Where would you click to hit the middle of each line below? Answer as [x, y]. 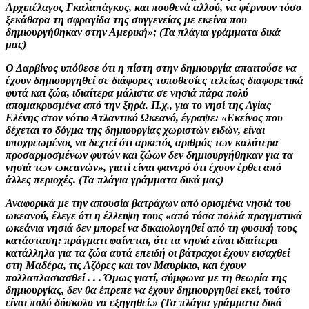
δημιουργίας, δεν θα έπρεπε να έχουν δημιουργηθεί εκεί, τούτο [148, 290]
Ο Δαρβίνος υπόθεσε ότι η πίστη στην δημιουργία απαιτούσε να [151, 68]
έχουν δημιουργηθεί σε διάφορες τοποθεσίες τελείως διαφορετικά [154, 80]
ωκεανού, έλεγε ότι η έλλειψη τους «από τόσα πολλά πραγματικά [154, 215]
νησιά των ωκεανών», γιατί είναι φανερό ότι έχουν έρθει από [143, 167]
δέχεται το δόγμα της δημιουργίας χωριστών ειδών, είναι [135, 130]
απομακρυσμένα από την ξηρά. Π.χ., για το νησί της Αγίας [138, 105]
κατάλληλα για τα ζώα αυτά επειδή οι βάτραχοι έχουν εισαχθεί [148, 252]
